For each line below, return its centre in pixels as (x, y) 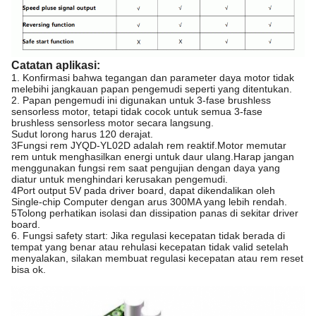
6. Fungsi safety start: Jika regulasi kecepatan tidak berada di (148, 236)
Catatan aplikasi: (56, 66)
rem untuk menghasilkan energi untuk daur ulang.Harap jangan (153, 157)
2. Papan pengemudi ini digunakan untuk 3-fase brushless (141, 101)
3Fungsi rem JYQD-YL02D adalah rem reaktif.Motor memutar (149, 146)
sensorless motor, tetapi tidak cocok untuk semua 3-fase (137, 112)
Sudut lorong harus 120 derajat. (82, 134)
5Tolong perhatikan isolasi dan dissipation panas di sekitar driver (155, 213)
